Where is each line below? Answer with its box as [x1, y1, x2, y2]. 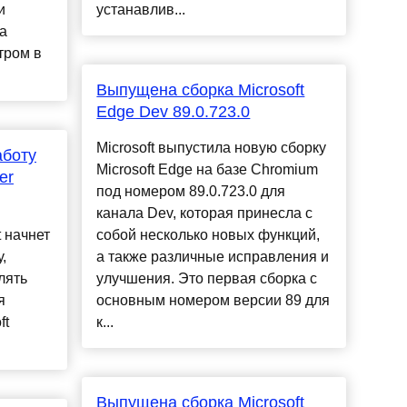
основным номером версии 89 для [96, 293, 331, 309]
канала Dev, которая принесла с [96, 205, 313, 222]
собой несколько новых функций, [96, 227, 321, 243]
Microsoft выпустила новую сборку [96, 140, 327, 156]
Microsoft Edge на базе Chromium [96, 162, 319, 178]
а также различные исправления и [96, 249, 330, 265]
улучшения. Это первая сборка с [96, 271, 318, 287]
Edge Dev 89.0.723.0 [96, 103, 251, 122]
